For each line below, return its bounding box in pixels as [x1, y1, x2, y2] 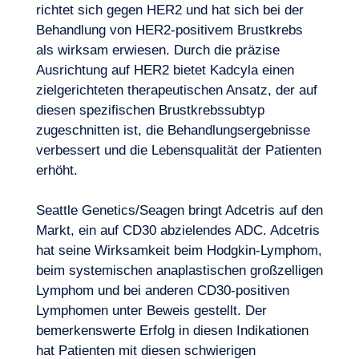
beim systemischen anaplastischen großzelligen [35, 263, 323, 278]
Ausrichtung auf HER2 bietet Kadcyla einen [35, 63, 294, 78]
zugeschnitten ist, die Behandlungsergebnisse [35, 123, 310, 138]
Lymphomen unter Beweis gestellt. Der [35, 303, 267, 318]
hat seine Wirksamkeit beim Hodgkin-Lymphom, [35, 243, 322, 258]
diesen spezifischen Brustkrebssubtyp [35, 103, 264, 118]
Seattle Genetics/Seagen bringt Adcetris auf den [35, 203, 323, 218]
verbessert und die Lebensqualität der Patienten [35, 143, 321, 158]
